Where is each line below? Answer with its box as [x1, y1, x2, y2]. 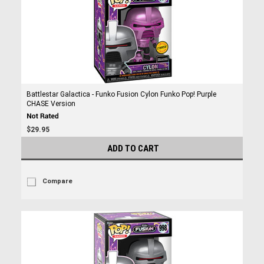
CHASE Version [26, 100, 75, 108]
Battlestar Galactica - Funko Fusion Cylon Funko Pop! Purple [26, 90, 216, 98]
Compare [42, 177, 72, 185]
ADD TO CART [107, 143, 159, 154]
